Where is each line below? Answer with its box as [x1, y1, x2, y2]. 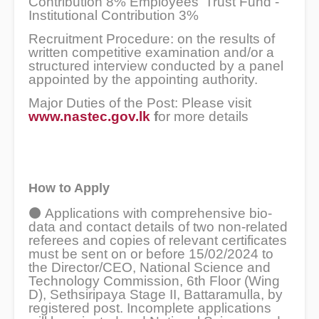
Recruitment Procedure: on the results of [28, 31, 275, 46]
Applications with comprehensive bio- [42, 206, 272, 221]
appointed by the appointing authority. [28, 71, 258, 87]
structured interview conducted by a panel [28, 58, 283, 73]
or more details [158, 108, 249, 124]
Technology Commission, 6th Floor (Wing [28, 273, 280, 289]
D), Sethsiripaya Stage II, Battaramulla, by [28, 287, 283, 303]
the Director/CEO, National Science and [28, 260, 271, 276]
